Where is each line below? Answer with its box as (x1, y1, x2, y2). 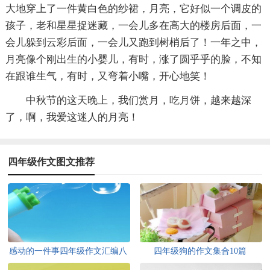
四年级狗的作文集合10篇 (154, 246, 247, 256)
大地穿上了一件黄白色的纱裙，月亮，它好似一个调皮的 (5, 2, 262, 14)
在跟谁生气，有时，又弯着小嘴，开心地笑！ (5, 70, 210, 82)
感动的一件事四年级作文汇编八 (9, 246, 128, 256)
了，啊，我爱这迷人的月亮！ (5, 111, 139, 123)
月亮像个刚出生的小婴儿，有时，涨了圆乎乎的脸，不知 (5, 53, 262, 65)
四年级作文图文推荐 (8, 156, 95, 167)
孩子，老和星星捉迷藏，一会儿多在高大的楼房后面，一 (5, 19, 262, 31)
